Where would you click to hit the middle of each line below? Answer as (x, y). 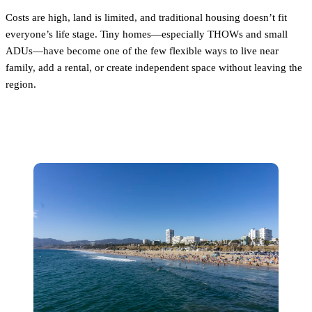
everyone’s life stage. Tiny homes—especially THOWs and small (147, 34)
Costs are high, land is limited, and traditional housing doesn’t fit (146, 17)
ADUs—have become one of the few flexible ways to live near (142, 50)
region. (21, 84)
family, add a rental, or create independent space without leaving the (154, 67)
